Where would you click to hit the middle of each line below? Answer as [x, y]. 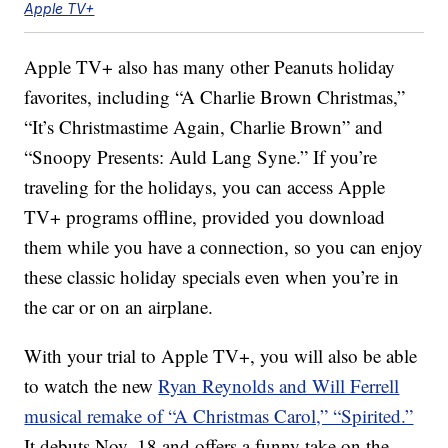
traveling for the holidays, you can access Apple [205, 187]
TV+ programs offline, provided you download [205, 217]
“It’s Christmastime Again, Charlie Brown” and [204, 127]
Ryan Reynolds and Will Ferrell [279, 386]
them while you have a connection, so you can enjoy [224, 247]
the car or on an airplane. [119, 307]
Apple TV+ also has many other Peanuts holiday [210, 67]
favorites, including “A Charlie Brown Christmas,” [215, 97]
